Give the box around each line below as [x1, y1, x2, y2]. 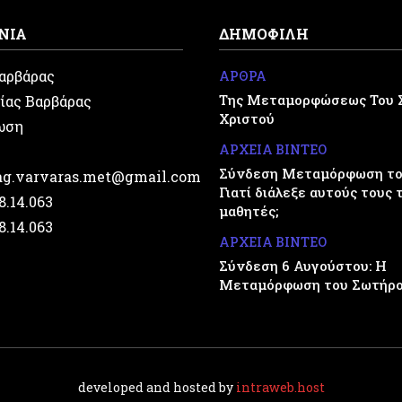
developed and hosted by [77, 379, 236, 397]
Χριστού [219, 109, 275, 128]
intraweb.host [235, 379, 325, 397]
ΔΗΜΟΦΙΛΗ [219, 24, 309, 44]
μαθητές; [219, 202, 278, 221]
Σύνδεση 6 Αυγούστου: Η [219, 257, 387, 275]
